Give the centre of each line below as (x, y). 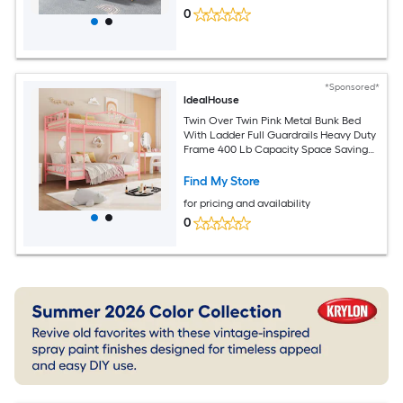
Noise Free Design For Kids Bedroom (272, 163)
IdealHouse (212, 100)
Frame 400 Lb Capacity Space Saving (276, 149)
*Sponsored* (352, 87)
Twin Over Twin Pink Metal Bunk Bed (273, 120)
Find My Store (222, 181)
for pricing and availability (247, 203)
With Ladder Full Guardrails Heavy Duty (280, 134)
